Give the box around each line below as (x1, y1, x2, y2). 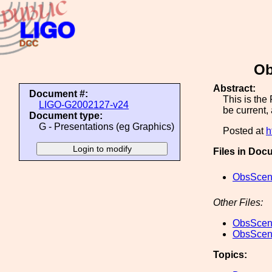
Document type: (29, 110, 103, 121)
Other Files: (213, 197, 263, 208)
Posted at (223, 126, 266, 136)
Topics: (213, 250, 247, 260)
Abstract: (213, 83, 256, 93)
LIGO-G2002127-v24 (39, 100, 129, 110)
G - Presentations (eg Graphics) (39, 121, 174, 132)
